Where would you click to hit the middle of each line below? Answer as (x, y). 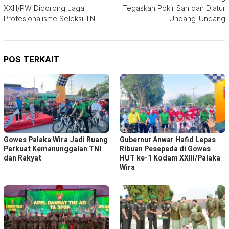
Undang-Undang (197, 19)
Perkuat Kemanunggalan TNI (52, 149)
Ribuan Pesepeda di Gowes (165, 149)
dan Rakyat (22, 158)
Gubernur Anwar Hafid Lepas (168, 140)
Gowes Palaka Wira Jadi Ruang (56, 140)
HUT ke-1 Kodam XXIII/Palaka (170, 158)
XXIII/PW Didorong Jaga (44, 8)
